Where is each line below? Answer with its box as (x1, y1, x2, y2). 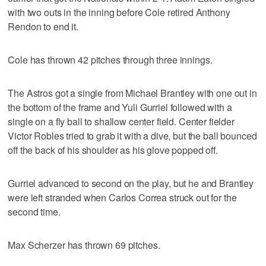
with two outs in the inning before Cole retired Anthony (8, 5, 230, 19)
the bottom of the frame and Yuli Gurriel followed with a (8, 100, 232, 114)
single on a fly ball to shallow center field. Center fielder (8, 114, 235, 128)
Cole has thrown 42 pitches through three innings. (8, 52, 213, 66)
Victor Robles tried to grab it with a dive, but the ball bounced (8, 128, 257, 142)
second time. (8, 204, 61, 218)
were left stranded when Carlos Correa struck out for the (8, 190, 237, 204)
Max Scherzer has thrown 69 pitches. (8, 237, 160, 252)
